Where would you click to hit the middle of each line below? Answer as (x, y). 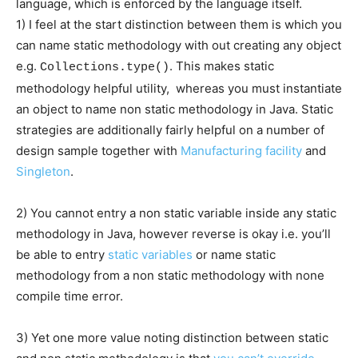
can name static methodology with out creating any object (179, 45)
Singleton (43, 171)
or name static (234, 254)
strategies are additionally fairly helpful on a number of (170, 129)
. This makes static (222, 66)
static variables (150, 254)
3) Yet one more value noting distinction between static (172, 337)
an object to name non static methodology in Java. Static (175, 109)
